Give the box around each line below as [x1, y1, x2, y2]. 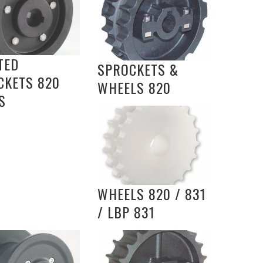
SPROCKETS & [97, 59, 178, 80]
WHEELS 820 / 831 [97, 183, 206, 204]
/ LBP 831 [97, 201, 155, 222]
